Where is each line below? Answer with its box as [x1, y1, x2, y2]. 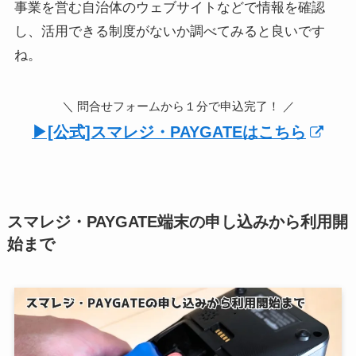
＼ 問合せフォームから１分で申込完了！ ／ [61, 99, 295, 113]
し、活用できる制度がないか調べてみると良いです [14, 23, 325, 39]
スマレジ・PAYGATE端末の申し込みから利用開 [6, 213, 348, 231]
